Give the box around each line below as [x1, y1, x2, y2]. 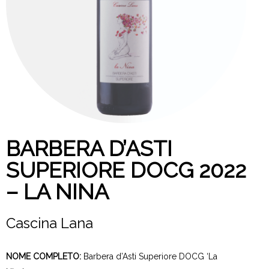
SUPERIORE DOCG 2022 [6, 157, 246, 183]
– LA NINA [6, 179, 109, 204]
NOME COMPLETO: [6, 252, 83, 261]
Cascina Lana [6, 214, 93, 232]
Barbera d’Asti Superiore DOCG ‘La [83, 252, 217, 261]
